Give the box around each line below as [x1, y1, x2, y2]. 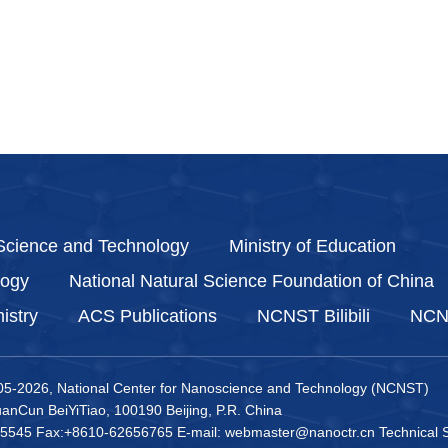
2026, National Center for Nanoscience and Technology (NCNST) [17, 380, 429, 396]
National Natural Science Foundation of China [69, 271, 434, 291]
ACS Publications [78, 306, 217, 326]
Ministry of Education [229, 236, 396, 256]
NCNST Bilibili [257, 306, 370, 326]
